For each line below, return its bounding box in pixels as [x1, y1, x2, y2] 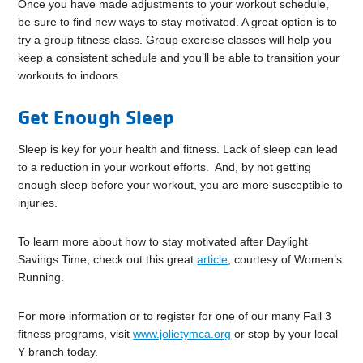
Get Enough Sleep [18, 104, 175, 129]
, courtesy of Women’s [228, 252, 343, 266]
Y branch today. [18, 344, 99, 358]
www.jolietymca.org [133, 327, 232, 340]
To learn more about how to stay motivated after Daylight [18, 234, 309, 248]
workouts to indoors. [18, 68, 122, 82]
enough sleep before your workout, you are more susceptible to [18, 177, 344, 191]
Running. [18, 270, 65, 284]
